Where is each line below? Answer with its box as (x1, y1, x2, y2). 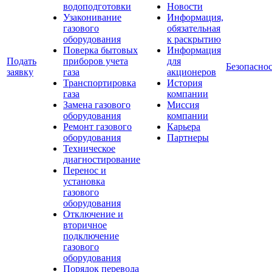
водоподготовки (63, 1, 131, 12)
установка (63, 176, 105, 186)
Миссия (167, 100, 199, 110)
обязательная (167, 23, 220, 33)
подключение (63, 231, 119, 241)
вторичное (63, 220, 107, 230)
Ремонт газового (63, 121, 132, 132)
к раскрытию (167, 34, 221, 44)
